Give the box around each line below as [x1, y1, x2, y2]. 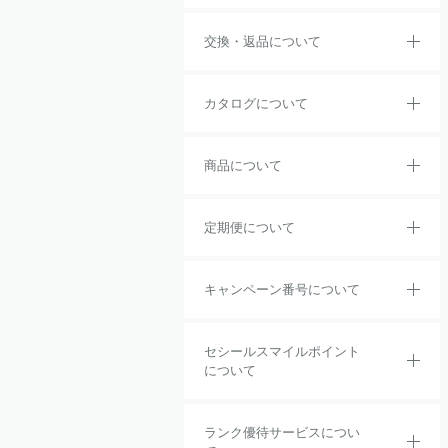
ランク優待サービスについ [204, 425, 360, 440]
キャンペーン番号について [204, 282, 360, 297]
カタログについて [204, 96, 308, 111]
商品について [204, 158, 282, 173]
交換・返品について [204, 34, 321, 49]
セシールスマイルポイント [204, 344, 360, 359]
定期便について [204, 220, 295, 235]
